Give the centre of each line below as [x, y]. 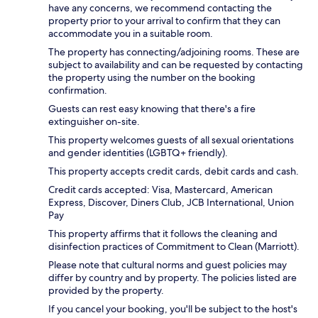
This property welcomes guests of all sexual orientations [171, 140]
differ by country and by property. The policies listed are [172, 278]
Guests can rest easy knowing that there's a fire [152, 109]
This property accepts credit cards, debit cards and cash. [174, 171]
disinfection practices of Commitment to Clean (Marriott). [174, 247]
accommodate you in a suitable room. [131, 34]
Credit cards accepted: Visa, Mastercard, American [160, 190]
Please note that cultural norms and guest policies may [168, 265]
